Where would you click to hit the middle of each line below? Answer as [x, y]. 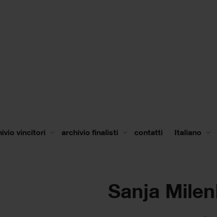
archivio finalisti [91, 132]
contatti [148, 132]
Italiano [188, 132]
